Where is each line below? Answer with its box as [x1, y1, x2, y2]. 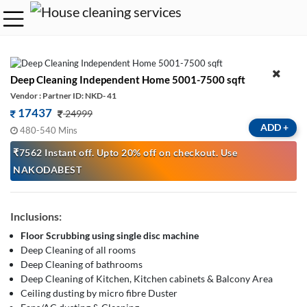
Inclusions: [10, 209, 62, 223]
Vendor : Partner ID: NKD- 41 [10, 90, 116, 101]
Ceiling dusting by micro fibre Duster [21, 286, 177, 299]
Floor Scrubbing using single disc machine [21, 229, 199, 241]
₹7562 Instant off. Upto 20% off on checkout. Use [13, 146, 237, 158]
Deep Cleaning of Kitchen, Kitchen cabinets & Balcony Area [21, 272, 273, 284]
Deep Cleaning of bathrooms [21, 258, 143, 270]
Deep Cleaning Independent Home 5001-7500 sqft [10, 73, 245, 86]
